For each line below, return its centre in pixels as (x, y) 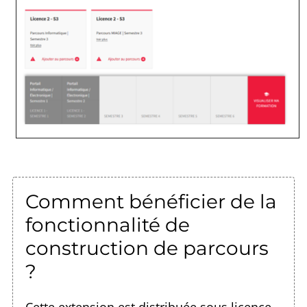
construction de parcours (147, 248)
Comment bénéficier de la (151, 201)
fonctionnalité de (108, 224)
